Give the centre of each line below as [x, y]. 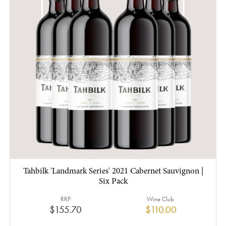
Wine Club [161, 199]
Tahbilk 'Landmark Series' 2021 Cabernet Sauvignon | [113, 172]
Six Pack [113, 182]
